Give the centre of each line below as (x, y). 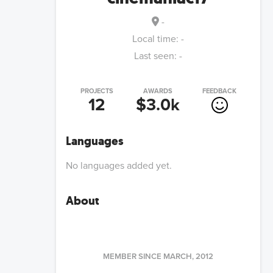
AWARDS (158, 91)
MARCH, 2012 (188, 257)
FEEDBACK (220, 91)
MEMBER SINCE (132, 257)
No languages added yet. (119, 166)
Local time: (157, 39)
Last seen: (155, 56)
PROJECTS (97, 91)
